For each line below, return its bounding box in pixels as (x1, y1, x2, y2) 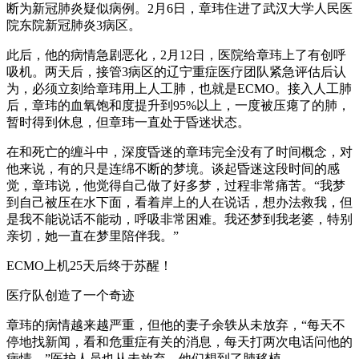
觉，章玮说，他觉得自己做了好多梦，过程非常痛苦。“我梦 (6, 178, 345, 192)
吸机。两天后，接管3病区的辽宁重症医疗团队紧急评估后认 (6, 64, 346, 79)
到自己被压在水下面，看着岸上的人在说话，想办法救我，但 (6, 195, 353, 209)
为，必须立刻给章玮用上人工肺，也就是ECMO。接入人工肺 (6, 81, 352, 95)
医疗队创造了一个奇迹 (6, 288, 135, 302)
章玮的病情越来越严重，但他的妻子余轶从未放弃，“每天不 (6, 317, 345, 332)
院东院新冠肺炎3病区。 (6, 18, 141, 32)
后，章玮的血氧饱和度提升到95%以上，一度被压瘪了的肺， (6, 98, 350, 112)
